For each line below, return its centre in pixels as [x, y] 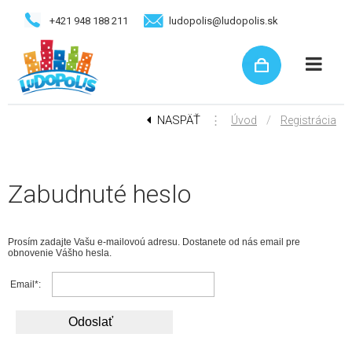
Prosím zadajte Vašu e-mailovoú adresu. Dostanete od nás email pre [154, 242]
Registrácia [308, 120]
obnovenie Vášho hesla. [60, 253]
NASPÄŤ [179, 120]
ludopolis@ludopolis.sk [224, 20]
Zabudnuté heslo [99, 194]
